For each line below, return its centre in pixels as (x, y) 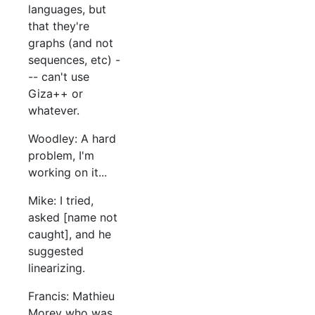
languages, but (67, 9)
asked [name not (73, 218)
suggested (56, 251)
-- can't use (59, 77)
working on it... (67, 173)
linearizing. (57, 268)
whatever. (54, 111)
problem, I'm (61, 156)
